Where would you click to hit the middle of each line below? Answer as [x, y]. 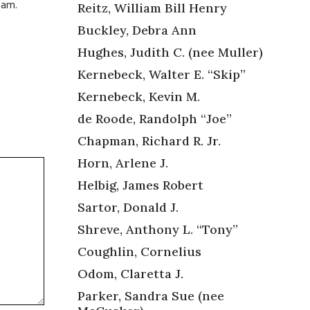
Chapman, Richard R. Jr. [149, 140]
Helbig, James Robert [140, 185]
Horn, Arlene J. [123, 163]
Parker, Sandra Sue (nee [151, 295]
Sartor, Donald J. [128, 207]
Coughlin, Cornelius [139, 251]
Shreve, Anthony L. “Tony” [158, 229]
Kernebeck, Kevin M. [139, 96]
